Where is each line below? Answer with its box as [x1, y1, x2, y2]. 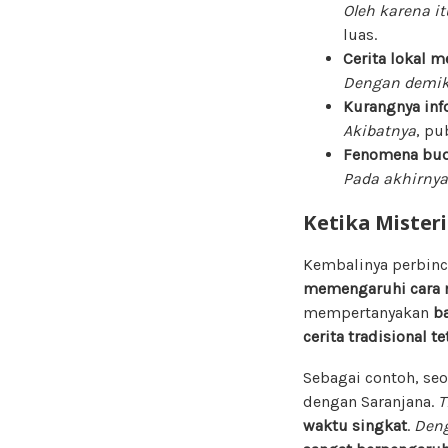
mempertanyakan [303, 302, 433, 322]
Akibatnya [343, 120, 416, 140]
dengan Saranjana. [303, 391, 438, 411]
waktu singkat [303, 415, 407, 435]
